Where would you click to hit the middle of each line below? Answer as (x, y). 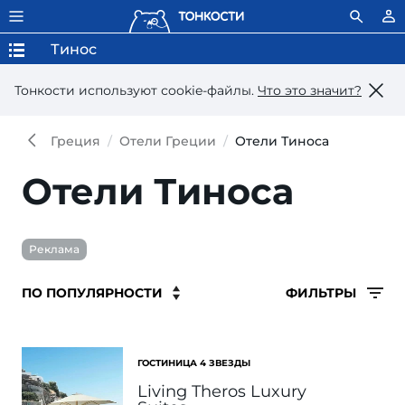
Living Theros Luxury (222, 391)
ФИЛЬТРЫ (323, 293)
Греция (75, 141)
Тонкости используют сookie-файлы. (136, 90)
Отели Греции (168, 141)
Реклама (54, 249)
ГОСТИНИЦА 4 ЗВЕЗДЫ (194, 363)
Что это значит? (310, 90)
